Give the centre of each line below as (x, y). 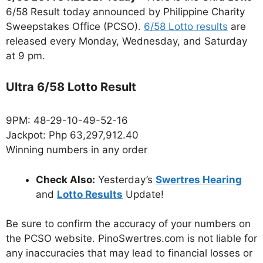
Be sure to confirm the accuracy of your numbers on (128, 224)
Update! (143, 194)
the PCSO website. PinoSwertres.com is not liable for (131, 239)
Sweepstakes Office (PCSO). (75, 26)
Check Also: (65, 179)
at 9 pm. (26, 55)
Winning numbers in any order (77, 150)
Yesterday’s (125, 179)
